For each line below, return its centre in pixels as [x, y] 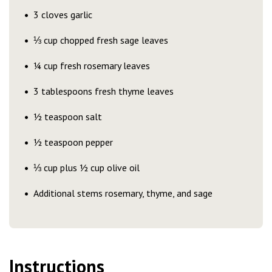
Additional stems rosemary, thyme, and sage [123, 193]
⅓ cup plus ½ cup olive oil [90, 168]
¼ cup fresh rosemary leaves [95, 66]
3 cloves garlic [66, 15]
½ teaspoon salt [71, 117]
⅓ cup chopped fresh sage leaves [104, 40]
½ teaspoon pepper [76, 142]
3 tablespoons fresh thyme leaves [107, 91]
